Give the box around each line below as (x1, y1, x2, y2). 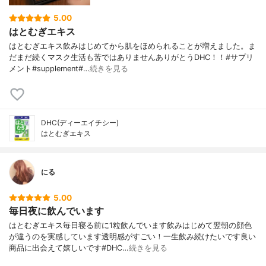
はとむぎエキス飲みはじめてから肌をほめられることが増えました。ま (9, 41, 256, 50)
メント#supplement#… (9, 64, 90, 73)
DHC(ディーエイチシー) (41, 118, 119, 127)
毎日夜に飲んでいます (9, 205, 104, 217)
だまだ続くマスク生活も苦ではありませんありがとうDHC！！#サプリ (9, 52, 254, 62)
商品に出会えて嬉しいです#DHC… (9, 243, 129, 253)
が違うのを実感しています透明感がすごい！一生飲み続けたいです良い (9, 232, 256, 242)
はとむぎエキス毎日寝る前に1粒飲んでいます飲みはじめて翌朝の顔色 (9, 221, 252, 230)
